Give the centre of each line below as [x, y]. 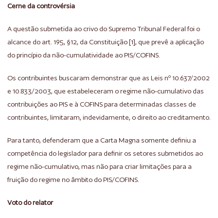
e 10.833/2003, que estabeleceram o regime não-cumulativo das [106, 91]
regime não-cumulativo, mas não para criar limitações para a [100, 166]
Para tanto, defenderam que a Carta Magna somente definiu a [102, 140]
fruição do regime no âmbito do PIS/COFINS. [73, 180]
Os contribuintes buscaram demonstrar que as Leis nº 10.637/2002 [109, 78]
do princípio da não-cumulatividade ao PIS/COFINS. [84, 55]
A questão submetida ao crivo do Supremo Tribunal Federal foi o [104, 29]
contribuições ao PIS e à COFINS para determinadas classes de [102, 104]
